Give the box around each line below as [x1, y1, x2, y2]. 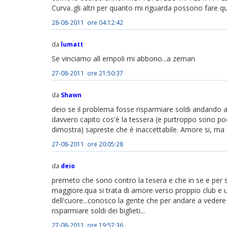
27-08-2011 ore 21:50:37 [52, 68, 123, 77]
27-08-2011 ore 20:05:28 [52, 139, 123, 148]
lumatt [61, 40, 83, 48]
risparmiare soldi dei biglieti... [52, 205, 145, 215]
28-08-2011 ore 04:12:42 [52, 18, 123, 26]
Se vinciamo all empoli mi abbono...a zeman [52, 53, 195, 63]
